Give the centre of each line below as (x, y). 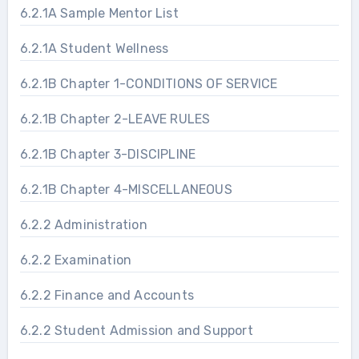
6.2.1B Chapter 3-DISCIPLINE (108, 154)
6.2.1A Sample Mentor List (99, 13)
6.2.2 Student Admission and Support (136, 330)
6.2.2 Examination (76, 260)
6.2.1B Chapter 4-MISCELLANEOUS (126, 189)
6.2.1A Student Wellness (94, 48)
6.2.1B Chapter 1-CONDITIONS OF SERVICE (149, 83)
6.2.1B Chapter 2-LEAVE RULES (115, 119)
